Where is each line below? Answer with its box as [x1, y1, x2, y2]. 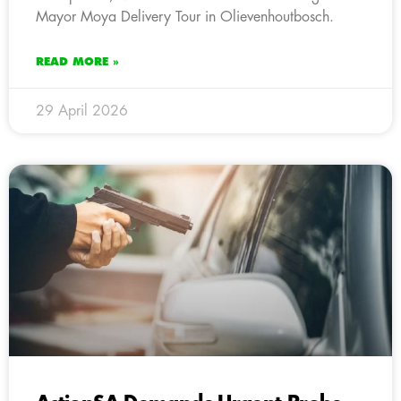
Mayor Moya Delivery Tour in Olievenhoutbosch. [36, 9, 334, 24]
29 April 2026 [36, 103, 128, 118]
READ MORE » [36, 55, 119, 67]
